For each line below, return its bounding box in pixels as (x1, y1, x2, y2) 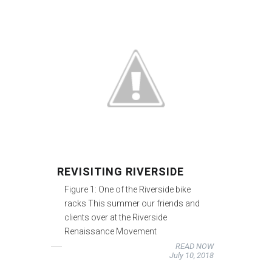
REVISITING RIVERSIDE (57, 165, 185, 178)
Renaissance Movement (64, 226, 157, 236)
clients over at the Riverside (64, 212, 168, 222)
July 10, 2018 (169, 250, 214, 260)
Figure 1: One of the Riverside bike (64, 184, 191, 194)
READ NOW (175, 241, 214, 251)
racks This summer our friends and (64, 198, 200, 208)
